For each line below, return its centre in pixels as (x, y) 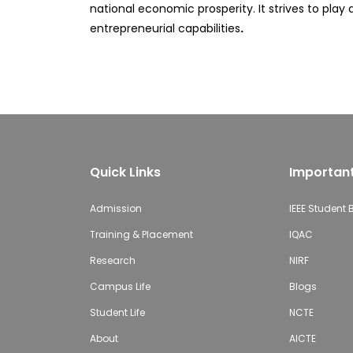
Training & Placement (141, 234)
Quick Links (125, 172)
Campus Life (120, 286)
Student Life (117, 312)
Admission (116, 208)
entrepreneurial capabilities (165, 28)
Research (113, 260)
